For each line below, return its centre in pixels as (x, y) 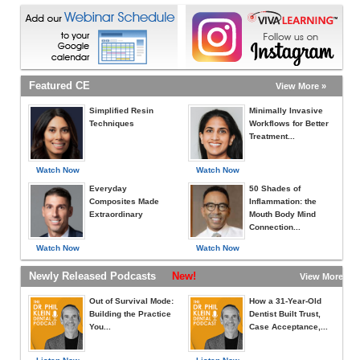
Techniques (112, 123)
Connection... (275, 227)
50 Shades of (275, 188)
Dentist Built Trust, (285, 314)
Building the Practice (130, 314)
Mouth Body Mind (282, 214)
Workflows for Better (289, 123)
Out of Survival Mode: (131, 301)
